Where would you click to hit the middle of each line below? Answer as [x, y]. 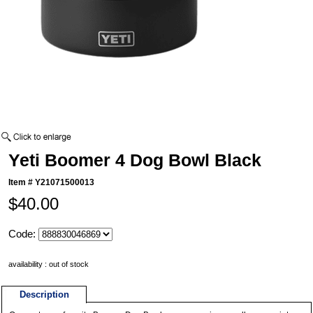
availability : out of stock [49, 264]
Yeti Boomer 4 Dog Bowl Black [135, 160]
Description [44, 295]
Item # [22, 183]
